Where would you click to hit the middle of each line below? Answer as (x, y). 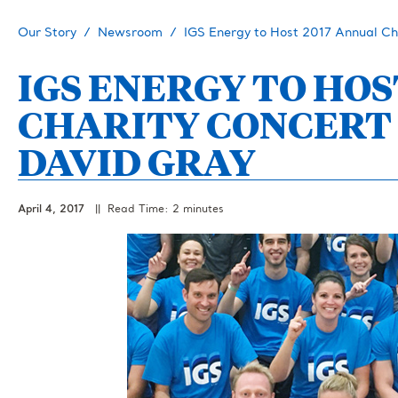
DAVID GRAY (137, 161)
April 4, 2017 (53, 210)
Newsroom (130, 33)
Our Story (47, 33)
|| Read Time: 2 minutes (156, 210)
